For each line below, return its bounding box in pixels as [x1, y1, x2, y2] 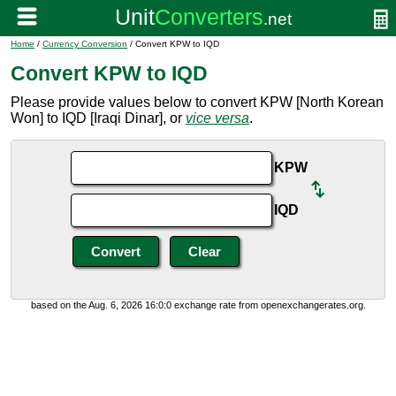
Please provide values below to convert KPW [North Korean [11, 95, 384, 110]
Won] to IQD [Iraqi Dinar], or [11, 110, 186, 126]
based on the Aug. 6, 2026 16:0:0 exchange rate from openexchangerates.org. [30, 300, 366, 310]
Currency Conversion [42, 39, 127, 49]
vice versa [186, 110, 249, 126]
